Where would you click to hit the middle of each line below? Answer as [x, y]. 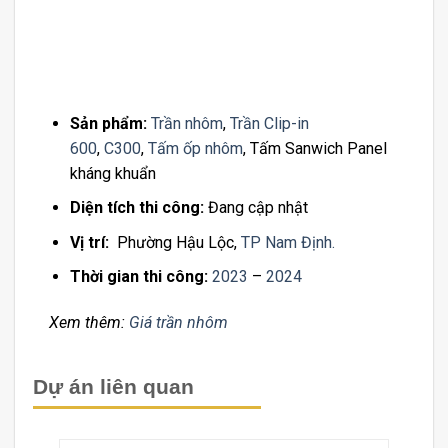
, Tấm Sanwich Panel [314, 148]
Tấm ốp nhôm [195, 148]
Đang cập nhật [255, 208]
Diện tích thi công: [136, 208]
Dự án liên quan [113, 386]
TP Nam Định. [287, 242]
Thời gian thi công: [138, 277]
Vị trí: [89, 242]
